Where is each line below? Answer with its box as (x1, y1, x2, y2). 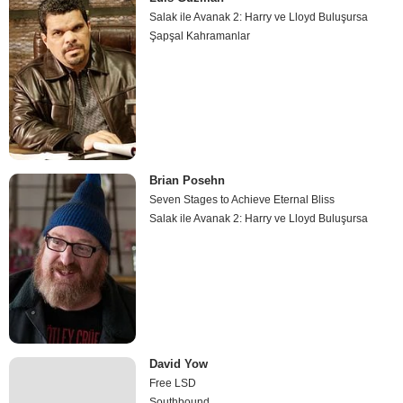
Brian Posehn (149, 174, 226, 188)
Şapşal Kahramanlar (149, 29, 251, 42)
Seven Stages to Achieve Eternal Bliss (149, 193, 336, 207)
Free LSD (149, 376, 197, 390)
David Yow (149, 356, 209, 371)
